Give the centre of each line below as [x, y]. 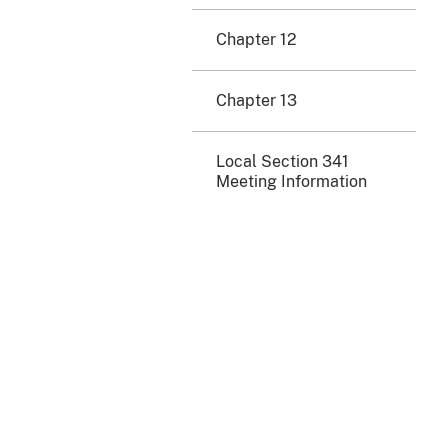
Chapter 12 [256, 39]
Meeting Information [291, 181]
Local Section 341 [282, 161]
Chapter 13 [256, 100]
